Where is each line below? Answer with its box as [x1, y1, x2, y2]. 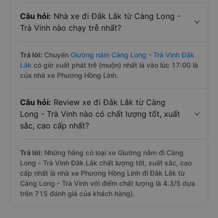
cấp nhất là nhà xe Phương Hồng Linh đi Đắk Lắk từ [20, 169, 185, 177]
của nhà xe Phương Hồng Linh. [20, 71, 118, 79]
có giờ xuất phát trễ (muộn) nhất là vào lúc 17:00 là [32, 61, 198, 69]
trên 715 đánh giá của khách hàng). [20, 189, 135, 198]
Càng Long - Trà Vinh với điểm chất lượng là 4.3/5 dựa [20, 179, 195, 187]
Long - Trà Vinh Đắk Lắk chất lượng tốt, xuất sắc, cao [20, 159, 192, 167]
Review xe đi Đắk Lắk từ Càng [51, 97, 165, 107]
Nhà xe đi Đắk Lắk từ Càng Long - [51, 11, 181, 21]
